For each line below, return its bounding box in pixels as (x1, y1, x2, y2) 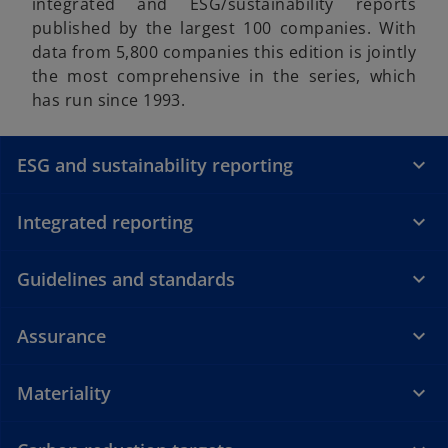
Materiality (17, 381, 111, 406)
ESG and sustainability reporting (17, 153, 293, 178)
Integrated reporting (17, 210, 193, 235)
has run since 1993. (32, 89, 186, 112)
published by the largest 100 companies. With (32, 17, 416, 40)
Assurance (17, 324, 106, 349)
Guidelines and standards (17, 267, 235, 292)
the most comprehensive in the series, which (32, 65, 416, 88)
